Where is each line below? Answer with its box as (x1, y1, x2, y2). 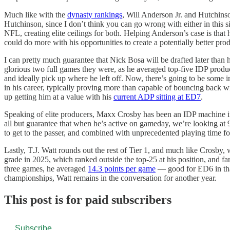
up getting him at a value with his (4, 92, 113, 101)
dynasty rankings (67, 10, 122, 19)
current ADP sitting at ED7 (113, 92, 201, 101)
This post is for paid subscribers (4, 193, 171, 206)
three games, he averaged (4, 164, 88, 173)
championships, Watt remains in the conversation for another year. (4, 173, 217, 182)
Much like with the (4, 10, 67, 19)
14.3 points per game (88, 164, 156, 173)
